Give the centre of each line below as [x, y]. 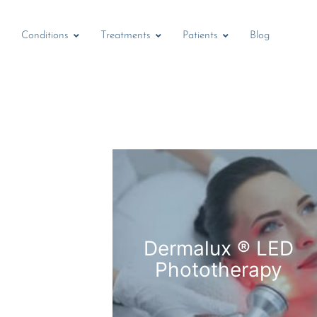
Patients [200, 36]
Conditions [45, 36]
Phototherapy [218, 270]
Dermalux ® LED [218, 249]
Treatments [126, 36]
